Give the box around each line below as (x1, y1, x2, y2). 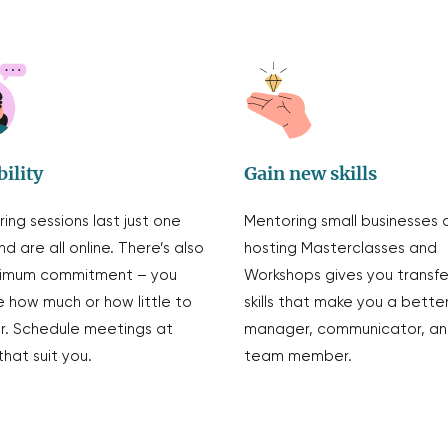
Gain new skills (244, 162, 377, 185)
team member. (244, 349, 352, 364)
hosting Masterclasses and (244, 241, 437, 256)
